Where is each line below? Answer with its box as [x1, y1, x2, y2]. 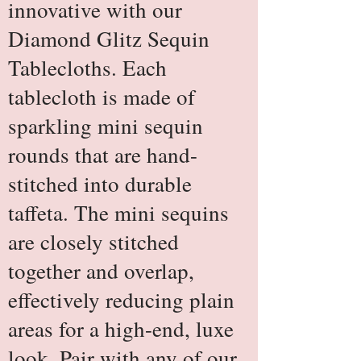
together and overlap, [8, 256, 194, 285]
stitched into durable [8, 169, 192, 198]
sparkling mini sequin [8, 111, 203, 140]
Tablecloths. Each [8, 53, 167, 82]
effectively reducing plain [8, 285, 234, 314]
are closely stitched [8, 227, 179, 256]
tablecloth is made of [8, 82, 195, 111]
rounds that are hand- [8, 140, 197, 169]
